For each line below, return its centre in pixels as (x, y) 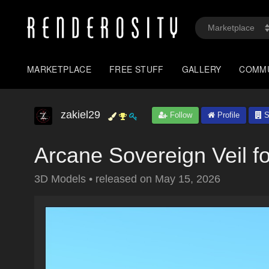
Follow (180, 115)
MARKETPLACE (59, 69)
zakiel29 (80, 115)
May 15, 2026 (188, 179)
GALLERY (201, 69)
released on (125, 179)
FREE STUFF (137, 69)
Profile (227, 115)
